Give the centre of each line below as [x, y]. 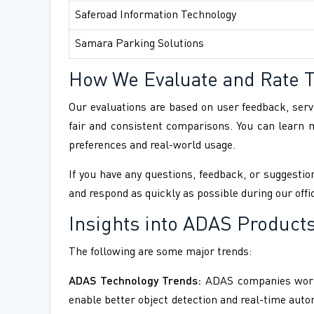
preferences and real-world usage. [152, 146]
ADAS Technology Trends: [135, 282]
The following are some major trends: [160, 253]
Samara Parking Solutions [139, 45]
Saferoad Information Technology [156, 16]
